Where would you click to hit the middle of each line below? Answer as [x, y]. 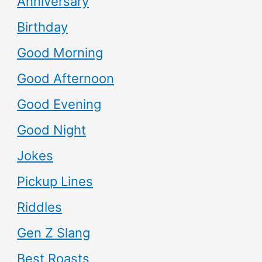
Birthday [43, 27]
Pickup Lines [55, 181]
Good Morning [60, 52]
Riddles [40, 207]
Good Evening [59, 104]
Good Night [52, 130]
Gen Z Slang [54, 232]
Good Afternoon [66, 78]
